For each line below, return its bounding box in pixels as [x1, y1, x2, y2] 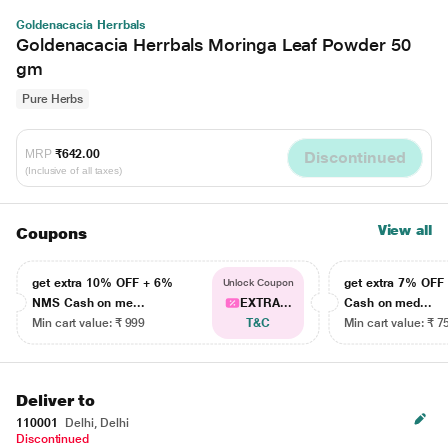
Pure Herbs [22, 92, 84, 106]
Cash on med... [344, 296, 433, 310]
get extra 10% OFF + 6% [32, 276, 173, 290]
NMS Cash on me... [32, 296, 145, 310]
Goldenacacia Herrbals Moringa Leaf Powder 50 [16, 34, 411, 55]
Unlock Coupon [222, 277, 294, 288]
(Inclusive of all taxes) [25, 164, 123, 176]
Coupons [16, 224, 87, 243]
